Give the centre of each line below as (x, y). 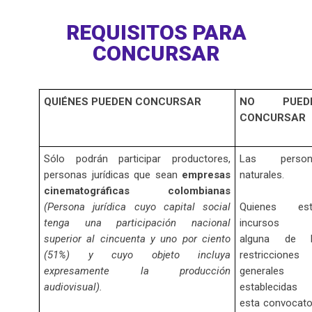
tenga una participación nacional (137, 223)
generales (262, 271)
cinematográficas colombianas (137, 191)
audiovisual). (73, 287)
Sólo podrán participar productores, (137, 159)
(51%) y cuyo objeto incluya (137, 255)
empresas (206, 175)
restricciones (270, 255)
